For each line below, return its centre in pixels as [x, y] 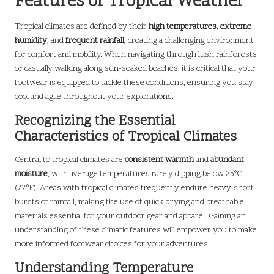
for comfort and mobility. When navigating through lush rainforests [136, 54]
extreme [236, 26]
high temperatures [183, 26]
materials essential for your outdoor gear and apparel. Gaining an [130, 216]
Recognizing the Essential [95, 121]
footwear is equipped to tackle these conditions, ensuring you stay [134, 83]
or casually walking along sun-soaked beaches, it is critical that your [135, 68]
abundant [227, 160]
